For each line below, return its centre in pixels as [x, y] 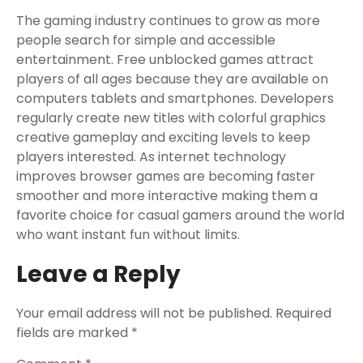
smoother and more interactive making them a [167, 196]
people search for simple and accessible [146, 40]
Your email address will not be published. [144, 313]
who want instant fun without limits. [128, 235]
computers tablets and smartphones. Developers [175, 98]
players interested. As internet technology [151, 157]
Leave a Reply [98, 274]
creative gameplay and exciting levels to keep [163, 137]
